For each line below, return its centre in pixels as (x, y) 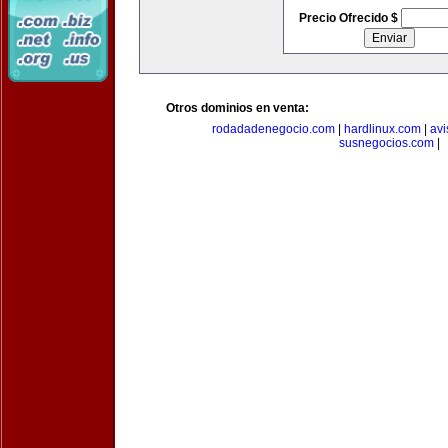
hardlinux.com (382, 129)
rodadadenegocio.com (273, 129)
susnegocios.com (386, 143)
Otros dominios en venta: (237, 108)
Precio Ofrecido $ (349, 18)
